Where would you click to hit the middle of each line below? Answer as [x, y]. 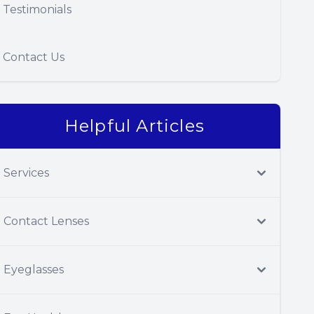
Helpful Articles [135, 126]
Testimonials [37, 9]
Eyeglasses [34, 269]
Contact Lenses [46, 221]
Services [26, 173]
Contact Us [34, 57]
